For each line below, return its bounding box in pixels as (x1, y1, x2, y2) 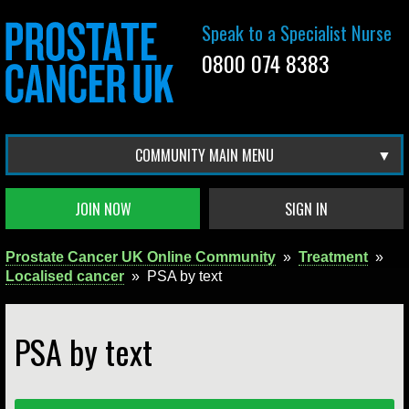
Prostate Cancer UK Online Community (5, 248, 276, 265)
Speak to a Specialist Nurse (202, 18, 393, 47)
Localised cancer (5, 267, 124, 284)
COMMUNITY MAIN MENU (135, 143, 274, 166)
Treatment (299, 248, 368, 265)
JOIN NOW (74, 197, 131, 220)
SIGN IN (285, 197, 328, 220)
